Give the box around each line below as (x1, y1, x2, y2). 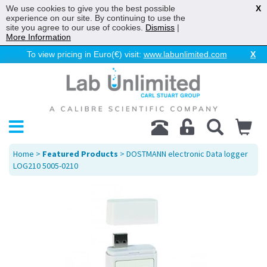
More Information (6, 32, 71, 42)
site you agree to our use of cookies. (6, 23, 145, 32)
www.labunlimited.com (143, 49, 227, 59)
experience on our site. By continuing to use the (6, 13, 185, 23)
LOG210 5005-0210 (13, 160, 78, 171)
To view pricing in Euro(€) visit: (26, 49, 144, 59)
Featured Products (42, 148, 118, 159)
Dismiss (145, 23, 175, 32)
